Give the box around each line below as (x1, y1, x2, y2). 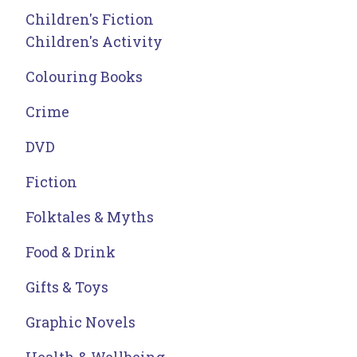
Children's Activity (25, 32, 163, 52)
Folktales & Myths (25, 207, 154, 227)
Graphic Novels (25, 312, 135, 332)
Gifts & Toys (25, 277, 108, 297)
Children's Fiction (25, 10, 154, 29)
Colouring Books (25, 67, 143, 87)
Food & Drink (25, 242, 116, 262)
